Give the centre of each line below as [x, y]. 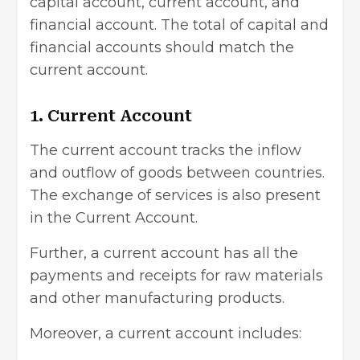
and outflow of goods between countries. [177, 173]
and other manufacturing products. [159, 299]
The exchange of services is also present [175, 196]
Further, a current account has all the [164, 254]
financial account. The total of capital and [179, 25]
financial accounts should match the [162, 48]
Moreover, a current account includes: [166, 334]
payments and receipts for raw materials [176, 276]
